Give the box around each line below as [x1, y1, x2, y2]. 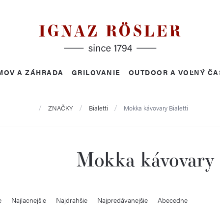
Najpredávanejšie [97, 194, 148, 205]
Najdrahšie [56, 194, 87, 205]
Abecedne [158, 194, 188, 205]
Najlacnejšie [11, 194, 46, 205]
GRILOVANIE [71, 67, 121, 78]
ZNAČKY [48, 103, 73, 112]
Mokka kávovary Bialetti [123, 103, 188, 112]
